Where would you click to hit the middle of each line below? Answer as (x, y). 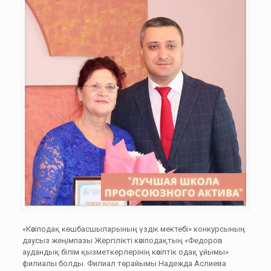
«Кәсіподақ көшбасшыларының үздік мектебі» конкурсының (133, 229)
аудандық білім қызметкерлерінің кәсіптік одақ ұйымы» (125, 252)
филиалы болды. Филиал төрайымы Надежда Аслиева (125, 263)
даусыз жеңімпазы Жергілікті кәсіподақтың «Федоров (122, 240)
